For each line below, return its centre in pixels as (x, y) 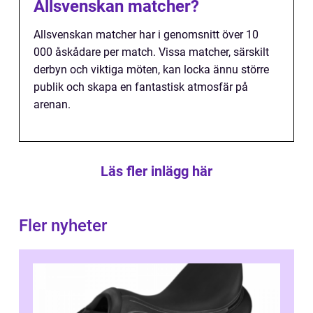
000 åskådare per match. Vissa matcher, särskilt (151, 52)
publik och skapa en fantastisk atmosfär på (141, 87)
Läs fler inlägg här (156, 171)
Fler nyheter (63, 225)
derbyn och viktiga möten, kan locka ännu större (151, 69)
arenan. (52, 104)
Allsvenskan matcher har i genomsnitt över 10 (146, 34)
